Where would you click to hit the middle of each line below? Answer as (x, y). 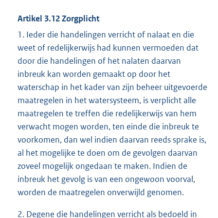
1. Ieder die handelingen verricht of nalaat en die (106, 35)
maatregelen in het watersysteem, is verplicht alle (107, 100)
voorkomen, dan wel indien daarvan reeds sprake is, (112, 140)
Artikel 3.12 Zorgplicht (58, 19)
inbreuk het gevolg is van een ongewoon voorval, (106, 179)
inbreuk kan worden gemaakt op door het (94, 74)
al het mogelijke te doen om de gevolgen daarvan (108, 153)
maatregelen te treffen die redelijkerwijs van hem (107, 114)
